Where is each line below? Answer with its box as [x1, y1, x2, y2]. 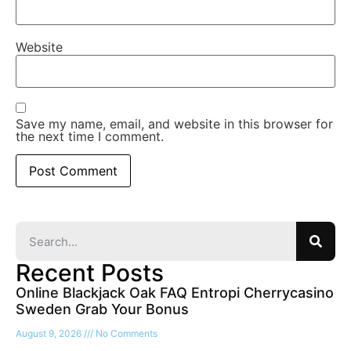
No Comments [93, 327, 157, 340]
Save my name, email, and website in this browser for [16, 116, 333, 132]
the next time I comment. [16, 128, 164, 145]
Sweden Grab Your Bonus [16, 301, 189, 318]
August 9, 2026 [16, 327, 84, 340]
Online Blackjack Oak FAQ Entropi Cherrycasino [16, 284, 334, 302]
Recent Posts [16, 259, 164, 288]
